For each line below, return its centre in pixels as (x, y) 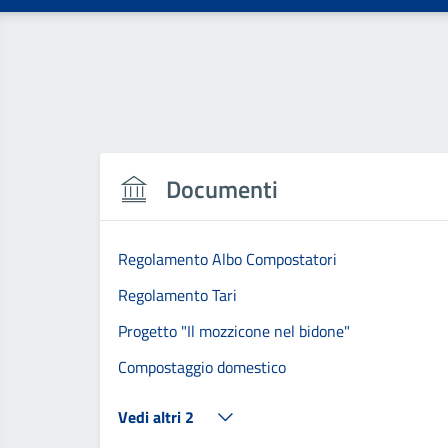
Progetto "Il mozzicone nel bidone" (233, 330)
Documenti (221, 188)
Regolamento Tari (177, 294)
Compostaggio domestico (201, 366)
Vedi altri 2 (155, 417)
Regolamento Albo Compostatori (227, 258)
